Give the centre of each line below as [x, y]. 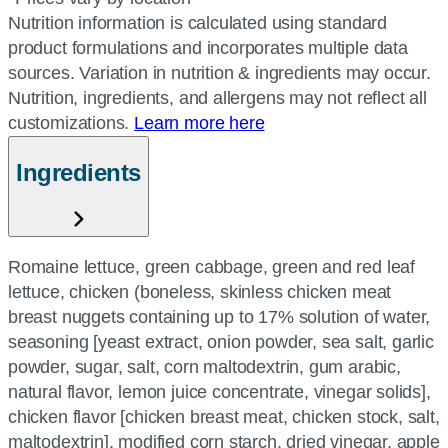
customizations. [71, 123]
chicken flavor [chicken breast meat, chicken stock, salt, [224, 416]
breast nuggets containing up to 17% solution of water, [219, 316]
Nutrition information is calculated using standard [198, 23]
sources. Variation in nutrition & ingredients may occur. [219, 73]
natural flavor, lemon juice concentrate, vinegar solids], [219, 391]
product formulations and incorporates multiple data [208, 48]
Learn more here [199, 123]
